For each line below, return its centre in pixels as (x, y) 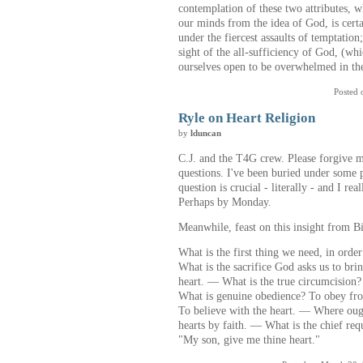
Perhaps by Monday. (225, 202)
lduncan (206, 133)
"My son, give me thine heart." (249, 340)
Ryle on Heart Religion (247, 117)
